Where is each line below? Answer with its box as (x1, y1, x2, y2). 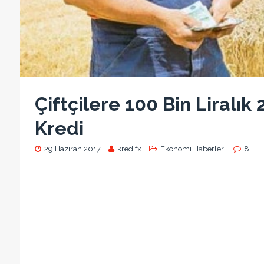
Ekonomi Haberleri (160, 144, 226, 153)
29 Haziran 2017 (44, 144, 101, 153)
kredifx (117, 144, 141, 153)
